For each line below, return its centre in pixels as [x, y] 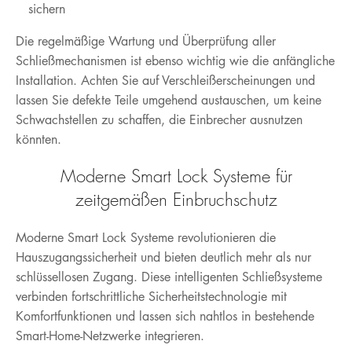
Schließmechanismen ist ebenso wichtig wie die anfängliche [175, 60]
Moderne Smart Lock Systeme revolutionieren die [146, 237]
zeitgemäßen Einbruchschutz [176, 200]
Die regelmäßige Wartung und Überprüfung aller [146, 41]
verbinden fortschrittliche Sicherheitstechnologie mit [151, 296]
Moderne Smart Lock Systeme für [176, 176]
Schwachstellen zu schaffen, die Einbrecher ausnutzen [159, 119]
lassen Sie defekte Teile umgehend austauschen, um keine [169, 100]
